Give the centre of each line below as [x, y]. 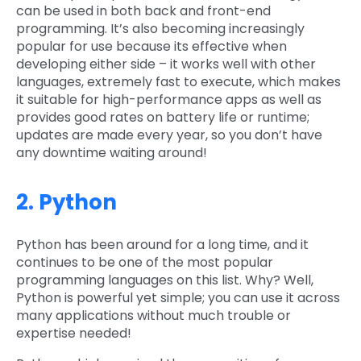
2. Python [66, 203]
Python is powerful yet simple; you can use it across [178, 298]
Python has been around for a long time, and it [162, 245]
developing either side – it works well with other [166, 64]
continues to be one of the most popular [145, 263]
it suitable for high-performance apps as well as [169, 100]
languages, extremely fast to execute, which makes [178, 82]
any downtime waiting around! [112, 153]
